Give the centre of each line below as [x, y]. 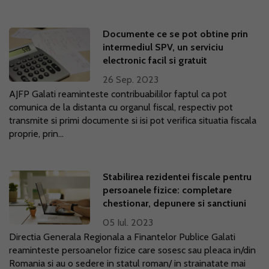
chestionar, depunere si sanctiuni [175, 203]
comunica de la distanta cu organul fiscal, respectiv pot [121, 107]
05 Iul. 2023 [128, 222]
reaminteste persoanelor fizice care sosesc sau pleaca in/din [132, 250]
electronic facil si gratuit [156, 60]
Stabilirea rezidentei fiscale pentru [177, 177]
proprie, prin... [36, 134]
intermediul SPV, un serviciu [163, 47]
